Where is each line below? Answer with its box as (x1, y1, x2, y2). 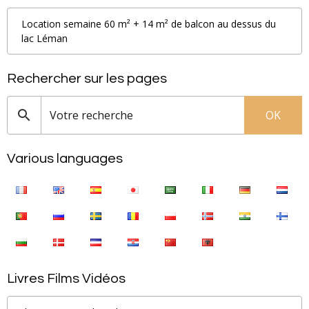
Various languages (7, 151, 123, 166)
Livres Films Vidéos (7, 271, 126, 286)
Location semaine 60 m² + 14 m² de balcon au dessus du (21, 17, 276, 30)
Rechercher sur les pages (7, 71, 167, 86)
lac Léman (21, 31, 68, 45)
